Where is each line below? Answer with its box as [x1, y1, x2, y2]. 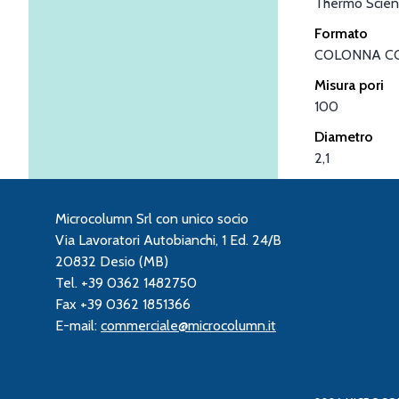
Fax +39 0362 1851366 [55, 295, 191, 313]
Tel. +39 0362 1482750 [55, 273, 197, 291]
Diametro [314, 127, 373, 145]
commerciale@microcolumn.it [101, 316, 276, 334]
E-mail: [55, 316, 101, 334]
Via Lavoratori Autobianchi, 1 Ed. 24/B [55, 231, 281, 248]
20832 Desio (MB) [55, 252, 168, 270]
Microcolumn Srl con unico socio [55, 209, 248, 227]
